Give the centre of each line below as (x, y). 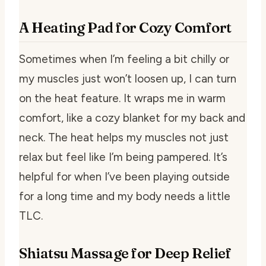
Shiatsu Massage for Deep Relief (125, 253)
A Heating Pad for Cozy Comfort (125, 27)
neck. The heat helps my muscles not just (124, 137)
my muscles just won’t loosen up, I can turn (128, 78)
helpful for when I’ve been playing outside (124, 176)
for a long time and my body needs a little (125, 196)
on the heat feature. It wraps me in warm (122, 98)
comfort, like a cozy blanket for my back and (132, 118)
